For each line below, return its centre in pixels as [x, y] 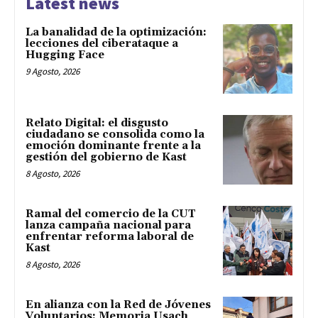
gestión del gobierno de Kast [106, 158]
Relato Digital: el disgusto [97, 124]
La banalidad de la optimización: [116, 33]
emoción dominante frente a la [113, 146]
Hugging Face [65, 55]
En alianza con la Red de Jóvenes [118, 305]
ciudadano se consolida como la [115, 135]
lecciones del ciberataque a [102, 44]
